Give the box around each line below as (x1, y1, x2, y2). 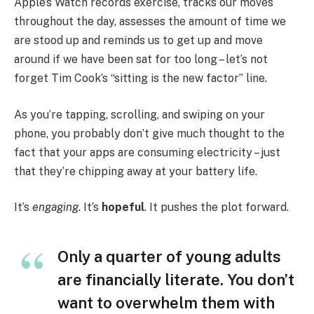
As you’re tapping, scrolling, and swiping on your (14, 107, 265, 121)
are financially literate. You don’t (57, 271, 294, 289)
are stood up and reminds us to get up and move (14, 34, 263, 48)
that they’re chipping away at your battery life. (14, 164, 257, 178)
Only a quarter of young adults (57, 247, 281, 266)
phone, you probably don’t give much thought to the (14, 126, 285, 140)
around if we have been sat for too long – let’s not (14, 53, 268, 67)
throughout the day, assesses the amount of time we (14, 15, 286, 29)
